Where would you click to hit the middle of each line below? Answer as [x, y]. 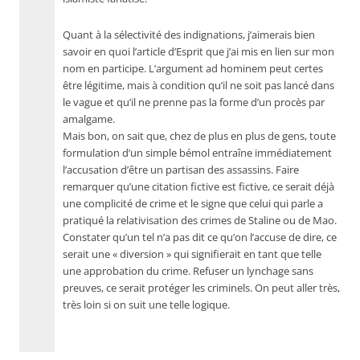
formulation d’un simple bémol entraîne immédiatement [197, 153]
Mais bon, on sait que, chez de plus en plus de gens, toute [199, 136]
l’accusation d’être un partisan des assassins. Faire [181, 170]
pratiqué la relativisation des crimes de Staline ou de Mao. [200, 221]
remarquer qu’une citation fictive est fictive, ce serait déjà [198, 187]
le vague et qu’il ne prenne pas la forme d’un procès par [194, 102]
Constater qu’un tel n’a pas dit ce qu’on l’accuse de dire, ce [200, 237]
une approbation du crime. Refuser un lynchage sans [188, 271]
